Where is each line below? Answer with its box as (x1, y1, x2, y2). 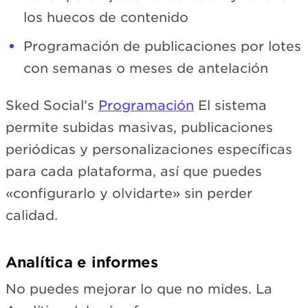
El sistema (194, 98, 267, 114)
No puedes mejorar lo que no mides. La (5, 281, 272, 298)
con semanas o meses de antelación (23, 60, 268, 76)
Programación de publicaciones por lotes (23, 38, 301, 54)
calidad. (5, 208, 58, 224)
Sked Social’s (5, 98, 98, 114)
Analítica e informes (5, 253, 158, 271)
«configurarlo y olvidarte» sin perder (5, 186, 252, 202)
